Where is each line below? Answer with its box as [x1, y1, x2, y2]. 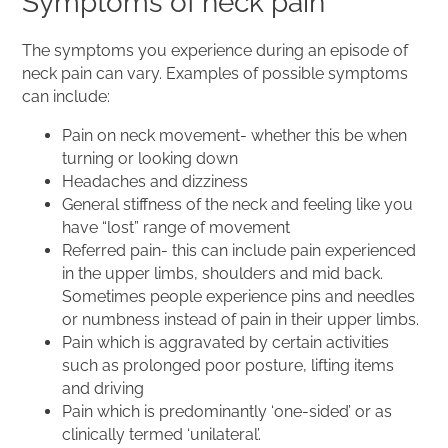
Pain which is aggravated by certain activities [62, 333, 390, 352]
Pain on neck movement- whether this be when [62, 126, 408, 145]
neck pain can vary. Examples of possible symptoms [22, 64, 409, 83]
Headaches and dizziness [62, 172, 249, 191]
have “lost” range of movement [62, 218, 291, 237]
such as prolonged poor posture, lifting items [62, 356, 395, 375]
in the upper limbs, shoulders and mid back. [62, 264, 384, 283]
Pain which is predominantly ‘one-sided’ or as [62, 402, 393, 421]
